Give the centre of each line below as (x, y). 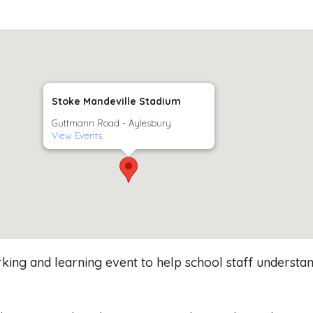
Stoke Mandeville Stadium (116, 101)
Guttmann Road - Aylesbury (111, 123)
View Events (77, 135)
